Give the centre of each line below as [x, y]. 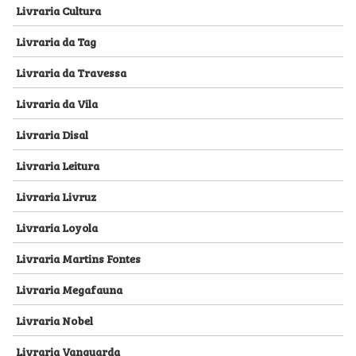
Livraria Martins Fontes [78, 258]
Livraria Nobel [54, 320]
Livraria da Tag [56, 41]
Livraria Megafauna [69, 289]
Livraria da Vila [57, 103]
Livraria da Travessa [71, 72]
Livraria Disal [52, 134]
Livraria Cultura [58, 10]
